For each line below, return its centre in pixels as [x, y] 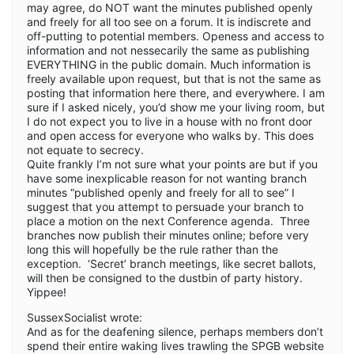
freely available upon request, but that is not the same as [174, 78]
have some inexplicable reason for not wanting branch [167, 178]
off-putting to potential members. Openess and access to [175, 36]
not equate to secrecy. [85, 149]
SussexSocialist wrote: [85, 317]
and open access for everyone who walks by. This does [170, 135]
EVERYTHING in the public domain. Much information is [169, 64]
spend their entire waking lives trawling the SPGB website [175, 345]
